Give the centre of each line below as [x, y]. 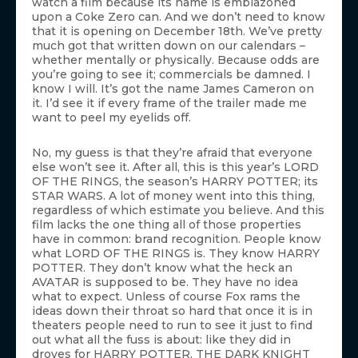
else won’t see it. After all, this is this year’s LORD [175, 167]
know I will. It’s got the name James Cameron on [173, 89]
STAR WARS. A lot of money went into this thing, [173, 196]
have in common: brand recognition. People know [177, 239]
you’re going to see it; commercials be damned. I [171, 75]
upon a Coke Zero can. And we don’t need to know [179, 17]
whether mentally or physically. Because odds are [176, 60]
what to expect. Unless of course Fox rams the [166, 297]
